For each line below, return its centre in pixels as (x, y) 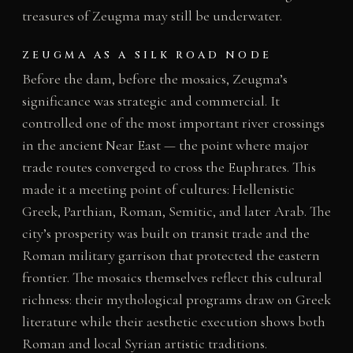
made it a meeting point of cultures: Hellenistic (158, 189)
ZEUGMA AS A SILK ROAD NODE (147, 55)
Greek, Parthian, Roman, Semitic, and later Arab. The (176, 211)
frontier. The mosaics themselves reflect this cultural (172, 277)
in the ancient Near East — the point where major (165, 145)
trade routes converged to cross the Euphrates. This (169, 167)
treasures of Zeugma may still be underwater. (152, 15)
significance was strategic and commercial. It (150, 100)
